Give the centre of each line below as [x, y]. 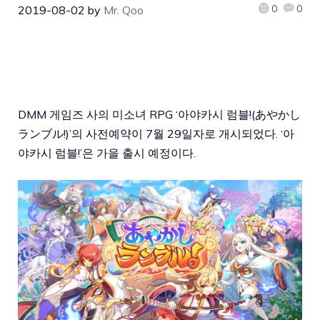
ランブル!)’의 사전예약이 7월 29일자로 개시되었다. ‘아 [156, 133]
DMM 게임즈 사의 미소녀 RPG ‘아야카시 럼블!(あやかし [159, 114]
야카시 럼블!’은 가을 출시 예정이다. [107, 152]
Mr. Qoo [124, 10]
